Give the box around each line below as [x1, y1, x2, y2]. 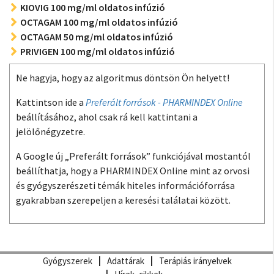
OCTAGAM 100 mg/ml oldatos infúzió [20, 16, 178, 28]
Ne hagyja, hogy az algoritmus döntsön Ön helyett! [16, 72, 229, 84]
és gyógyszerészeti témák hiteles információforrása [16, 179, 235, 191]
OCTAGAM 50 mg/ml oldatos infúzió [20, 31, 173, 43]
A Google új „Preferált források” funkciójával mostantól [16, 150, 251, 162]
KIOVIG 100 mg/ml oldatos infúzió [20, 1, 165, 13]
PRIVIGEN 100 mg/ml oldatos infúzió [20, 45, 175, 57]
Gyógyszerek [42, 255, 92, 267]
